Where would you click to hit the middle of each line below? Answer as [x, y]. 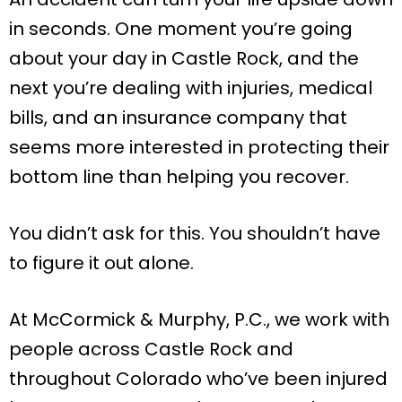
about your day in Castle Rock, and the [184, 58]
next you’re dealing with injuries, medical [191, 87]
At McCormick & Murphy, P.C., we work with [199, 319]
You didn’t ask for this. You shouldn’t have [195, 233]
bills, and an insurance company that [178, 117]
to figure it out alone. [101, 262]
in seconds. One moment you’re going [181, 28]
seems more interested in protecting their [199, 147]
